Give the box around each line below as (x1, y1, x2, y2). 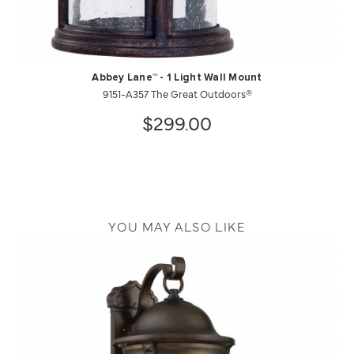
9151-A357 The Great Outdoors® (102, 86, 252, 100)
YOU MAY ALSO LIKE (108, 217, 246, 235)
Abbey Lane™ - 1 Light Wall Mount (92, 73, 262, 83)
